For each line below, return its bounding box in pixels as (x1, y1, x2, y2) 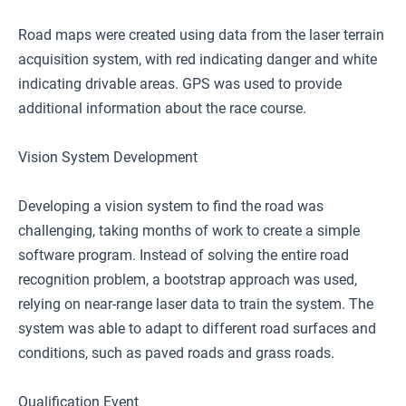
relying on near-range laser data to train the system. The (18, 295, 373, 313)
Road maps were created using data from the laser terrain (18, 26, 384, 43)
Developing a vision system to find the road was (18, 198, 324, 215)
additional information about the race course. (18, 100, 306, 117)
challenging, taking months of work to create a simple (18, 222, 360, 239)
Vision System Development (18, 149, 198, 166)
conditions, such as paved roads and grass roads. (18, 344, 334, 362)
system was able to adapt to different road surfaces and (18, 320, 376, 337)
